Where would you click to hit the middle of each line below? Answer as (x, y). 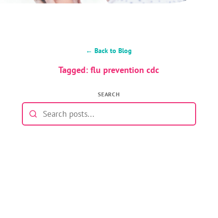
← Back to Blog (109, 50)
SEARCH (109, 94)
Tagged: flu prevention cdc (109, 69)
